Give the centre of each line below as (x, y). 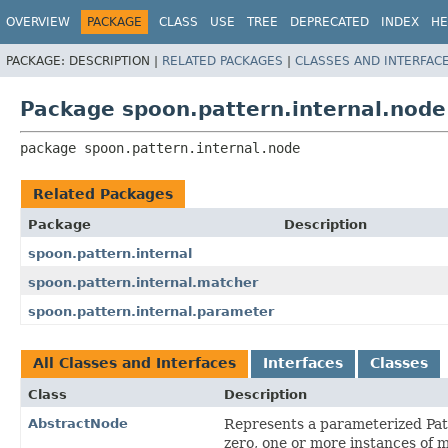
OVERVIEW (38, 22)
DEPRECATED (329, 22)
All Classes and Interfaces (134, 362)
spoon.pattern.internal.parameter (151, 311)
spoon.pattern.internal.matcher (143, 282)
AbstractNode (78, 423)
